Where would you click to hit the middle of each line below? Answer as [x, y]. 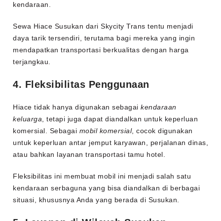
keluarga [28, 119]
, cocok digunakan [162, 131]
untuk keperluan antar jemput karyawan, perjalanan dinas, [111, 143]
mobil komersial [106, 131]
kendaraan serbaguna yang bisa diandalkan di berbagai [107, 188]
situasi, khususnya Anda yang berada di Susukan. [96, 200]
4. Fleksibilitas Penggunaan [81, 85]
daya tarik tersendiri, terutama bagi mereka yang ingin [104, 38]
